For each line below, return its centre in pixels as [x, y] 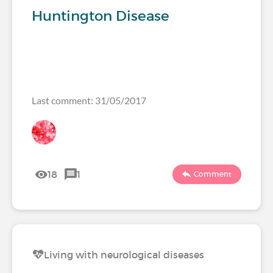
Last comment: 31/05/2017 [89, 100]
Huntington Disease [101, 16]
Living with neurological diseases [124, 255]
